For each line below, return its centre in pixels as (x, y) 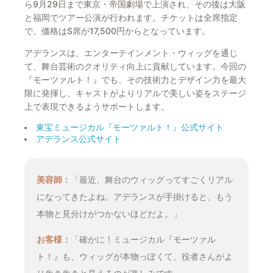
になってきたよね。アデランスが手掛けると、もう (135, 196)
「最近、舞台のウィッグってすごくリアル (152, 179)
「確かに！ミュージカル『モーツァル (144, 239)
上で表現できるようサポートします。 (97, 106)
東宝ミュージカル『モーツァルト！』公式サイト (130, 127)
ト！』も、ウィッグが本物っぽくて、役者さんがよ (135, 256)
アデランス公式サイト (79, 139)
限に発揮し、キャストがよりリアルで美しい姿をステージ (136, 93)
